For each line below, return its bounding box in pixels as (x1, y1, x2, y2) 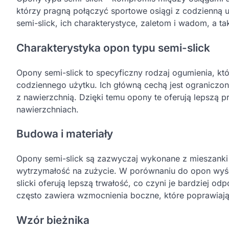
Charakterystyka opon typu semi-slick (16, 41, 210, 54)
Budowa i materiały (16, 127, 113, 141)
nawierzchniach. (16, 104, 79, 114)
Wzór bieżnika (16, 213, 89, 226)
